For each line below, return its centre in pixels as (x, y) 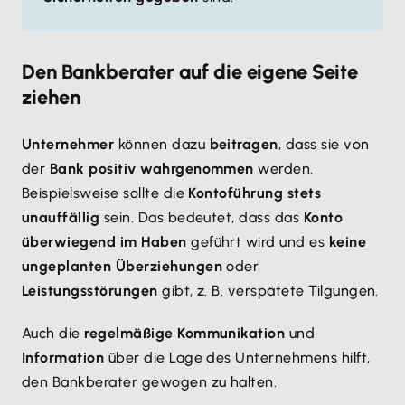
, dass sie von (324, 144)
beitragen (244, 144)
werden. (283, 169)
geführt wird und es (258, 242)
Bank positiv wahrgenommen (151, 169)
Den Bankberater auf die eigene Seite (190, 72)
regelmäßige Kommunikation (185, 333)
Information (63, 358)
